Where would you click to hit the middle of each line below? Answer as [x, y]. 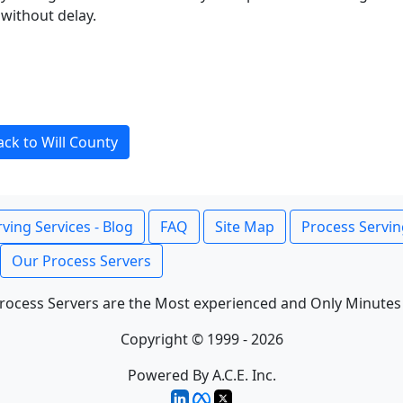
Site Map [245, 227]
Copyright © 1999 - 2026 [201, 339]
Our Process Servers [81, 261]
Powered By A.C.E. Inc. [201, 375]
